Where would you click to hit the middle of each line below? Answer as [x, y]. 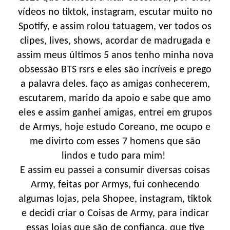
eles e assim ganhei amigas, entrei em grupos [115, 113]
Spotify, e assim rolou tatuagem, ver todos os [115, 26]
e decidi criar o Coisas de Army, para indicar [115, 213]
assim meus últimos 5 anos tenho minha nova [115, 55]
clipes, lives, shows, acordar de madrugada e [115, 41]
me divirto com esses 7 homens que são [115, 141]
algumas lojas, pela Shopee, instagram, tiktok [115, 199]
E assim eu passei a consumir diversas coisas [115, 170]
